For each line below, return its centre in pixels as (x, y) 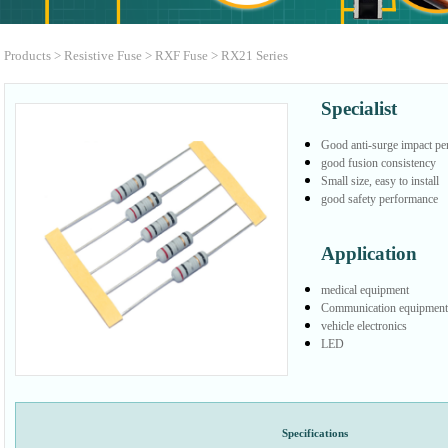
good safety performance (379, 198)
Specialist (359, 108)
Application (369, 253)
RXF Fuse (181, 56)
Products (27, 56)
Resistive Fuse (102, 56)
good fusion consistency (378, 162)
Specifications (315, 433)
